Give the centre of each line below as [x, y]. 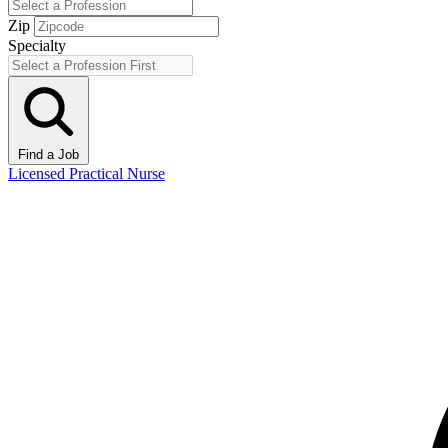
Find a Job [48, 154]
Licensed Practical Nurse [86, 173]
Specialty [37, 45]
